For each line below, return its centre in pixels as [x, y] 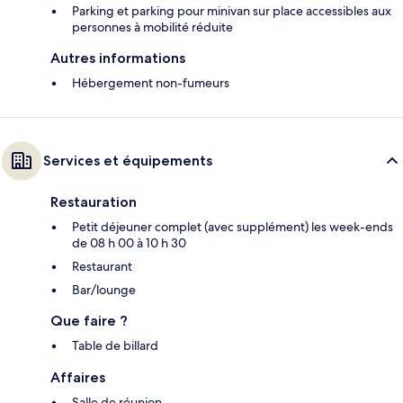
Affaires [78, 378]
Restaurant [102, 267]
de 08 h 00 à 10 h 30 [129, 243]
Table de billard [115, 346]
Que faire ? [89, 321]
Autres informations [118, 58]
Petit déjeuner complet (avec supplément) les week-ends [233, 227]
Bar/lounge [104, 290]
